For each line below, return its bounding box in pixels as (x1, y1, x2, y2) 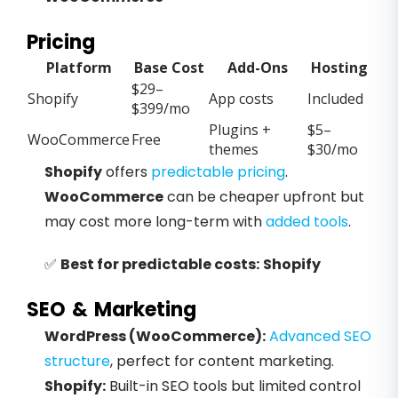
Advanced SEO (269, 326, 371, 347)
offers (102, 162, 151, 183)
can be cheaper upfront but (163, 187, 364, 208)
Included (307, 89, 363, 109)
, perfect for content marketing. (110, 351, 334, 372)
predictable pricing (151, 162, 285, 183)
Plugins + (209, 120, 271, 140)
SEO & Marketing (27, 296, 196, 324)
